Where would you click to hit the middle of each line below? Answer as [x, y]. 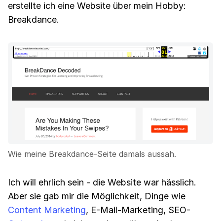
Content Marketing [47, 210]
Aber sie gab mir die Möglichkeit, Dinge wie [97, 196]
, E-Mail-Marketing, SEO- [138, 210]
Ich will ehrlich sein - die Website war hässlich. [102, 182]
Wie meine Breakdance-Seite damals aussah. [92, 154]
